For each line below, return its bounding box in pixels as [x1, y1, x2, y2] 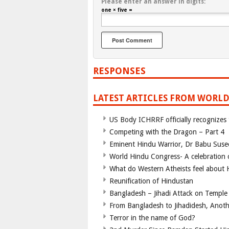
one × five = [101, 7, 132, 13]
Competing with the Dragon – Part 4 [109, 128, 224, 136]
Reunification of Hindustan [109, 177, 193, 186]
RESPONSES [93, 65, 146, 77]
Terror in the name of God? [109, 214, 195, 222]
